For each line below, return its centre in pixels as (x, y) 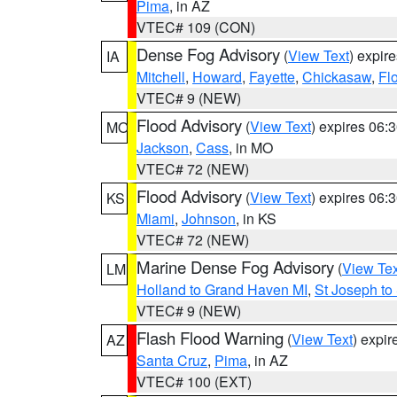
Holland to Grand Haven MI (222, 289)
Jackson (163, 148)
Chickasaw (337, 77)
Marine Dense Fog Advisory (235, 267)
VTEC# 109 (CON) (196, 27)
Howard (217, 77)
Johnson (209, 218)
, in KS (256, 218)
